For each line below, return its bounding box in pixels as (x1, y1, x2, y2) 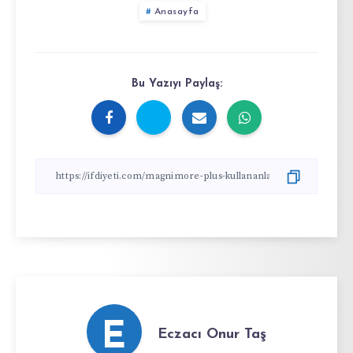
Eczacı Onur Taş (158, 326, 266, 342)
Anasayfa (154, 7, 199, 17)
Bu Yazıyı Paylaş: (131, 78, 222, 91)
